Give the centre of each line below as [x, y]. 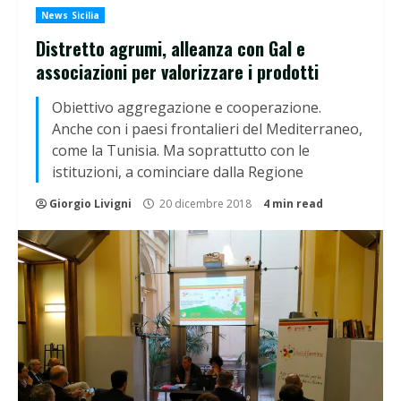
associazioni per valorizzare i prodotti [177, 72]
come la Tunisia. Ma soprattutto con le [181, 151]
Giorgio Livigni [90, 204]
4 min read [293, 204]
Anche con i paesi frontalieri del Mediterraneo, [207, 129]
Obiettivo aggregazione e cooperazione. [187, 108]
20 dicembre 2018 [205, 204]
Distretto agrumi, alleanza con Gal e [171, 49]
